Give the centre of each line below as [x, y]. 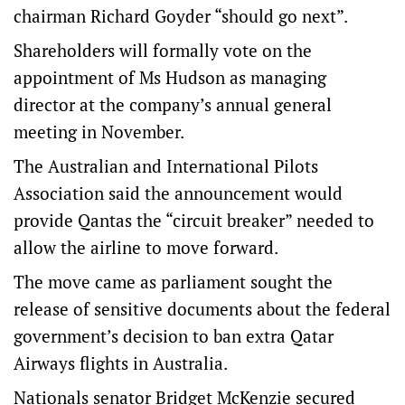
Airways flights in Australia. [121, 363]
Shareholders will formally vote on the [163, 50]
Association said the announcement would [178, 193]
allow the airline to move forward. [146, 247]
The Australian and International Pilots [166, 166]
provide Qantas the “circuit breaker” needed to [194, 220]
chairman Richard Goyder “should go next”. [181, 16]
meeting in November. [99, 132]
